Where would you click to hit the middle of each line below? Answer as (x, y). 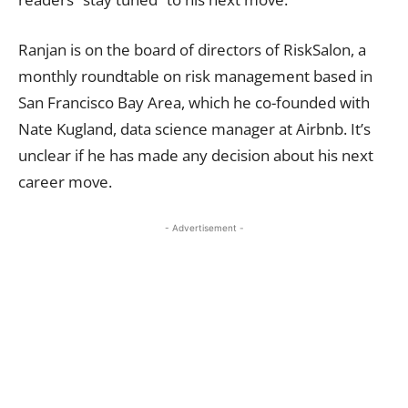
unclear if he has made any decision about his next (196, 155)
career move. (65, 181)
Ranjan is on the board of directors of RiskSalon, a (192, 49)
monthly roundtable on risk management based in (195, 76)
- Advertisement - (204, 227)
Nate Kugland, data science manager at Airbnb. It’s (194, 128)
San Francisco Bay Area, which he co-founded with (194, 102)
